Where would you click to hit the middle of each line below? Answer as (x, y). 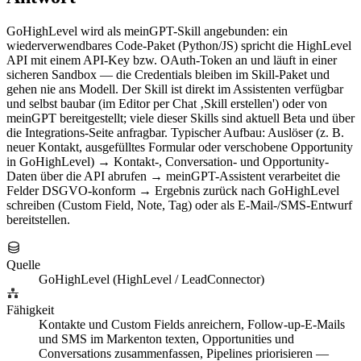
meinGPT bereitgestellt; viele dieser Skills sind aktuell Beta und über (180, 118)
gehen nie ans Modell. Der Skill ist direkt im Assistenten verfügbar (175, 89)
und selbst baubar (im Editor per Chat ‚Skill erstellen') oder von (167, 104)
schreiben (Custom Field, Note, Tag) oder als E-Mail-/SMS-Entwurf (179, 205)
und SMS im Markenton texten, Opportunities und (166, 339)
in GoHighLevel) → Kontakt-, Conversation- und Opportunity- (168, 162)
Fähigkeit (30, 310)
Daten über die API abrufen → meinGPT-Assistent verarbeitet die (173, 176)
